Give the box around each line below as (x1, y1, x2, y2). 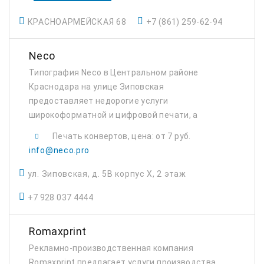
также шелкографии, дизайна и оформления (29, 124, 212, 134)
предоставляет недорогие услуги (29, 96, 169, 105)
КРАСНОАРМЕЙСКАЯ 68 (27, 17, 127, 27)
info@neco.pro (29, 146, 90, 155)
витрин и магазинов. (29, 138, 113, 148)
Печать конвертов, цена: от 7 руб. (52, 131, 191, 141)
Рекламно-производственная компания (29, 243, 193, 253)
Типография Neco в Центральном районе (29, 68, 199, 77)
